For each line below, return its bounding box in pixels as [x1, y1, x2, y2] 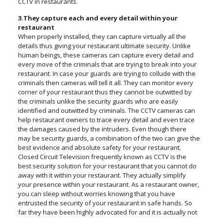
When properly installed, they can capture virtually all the [18, 32, 186, 41]
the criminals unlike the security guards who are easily [18, 97, 178, 106]
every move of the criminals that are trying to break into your [18, 60, 197, 69]
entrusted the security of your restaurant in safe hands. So [18, 199, 192, 208]
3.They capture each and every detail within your [18, 14, 178, 23]
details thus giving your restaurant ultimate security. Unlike [18, 41, 191, 51]
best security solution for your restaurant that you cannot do [18, 162, 197, 171]
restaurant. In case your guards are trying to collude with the [18, 69, 196, 78]
